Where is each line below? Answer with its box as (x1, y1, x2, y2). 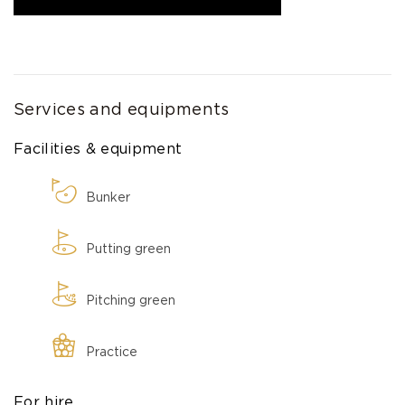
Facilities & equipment (14, 141, 183, 156)
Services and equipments (14, 101, 230, 118)
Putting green (86, 242, 171, 256)
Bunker (86, 191, 130, 204)
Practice (86, 345, 137, 359)
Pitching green (86, 294, 175, 307)
